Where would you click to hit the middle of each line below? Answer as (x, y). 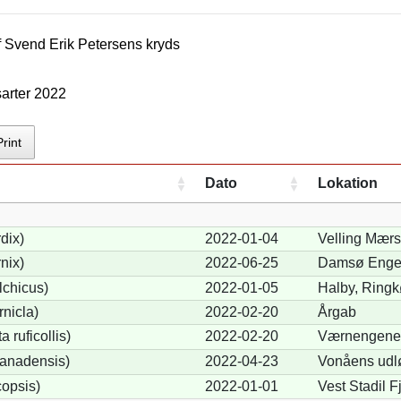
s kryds (158, 45)
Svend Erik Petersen (70, 45)
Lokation (347, 183)
